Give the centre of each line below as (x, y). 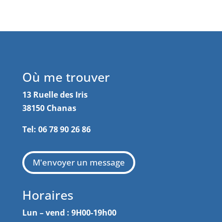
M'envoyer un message (79, 163)
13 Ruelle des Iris (55, 95)
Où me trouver (66, 77)
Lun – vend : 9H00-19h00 (69, 213)
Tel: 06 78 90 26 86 (56, 129)
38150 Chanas (49, 108)
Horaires (48, 195)
